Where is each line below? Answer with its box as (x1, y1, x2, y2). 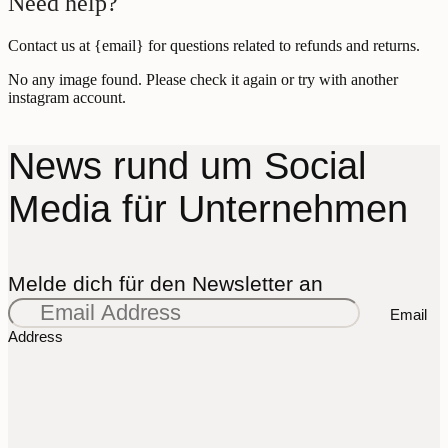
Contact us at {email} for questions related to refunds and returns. (8, 36, 420, 54)
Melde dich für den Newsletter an (8, 271, 323, 295)
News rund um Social (8, 144, 366, 187)
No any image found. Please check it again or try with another (8, 70, 398, 88)
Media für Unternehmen (8, 187, 408, 230)
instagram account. (8, 88, 126, 106)
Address (8, 327, 63, 345)
